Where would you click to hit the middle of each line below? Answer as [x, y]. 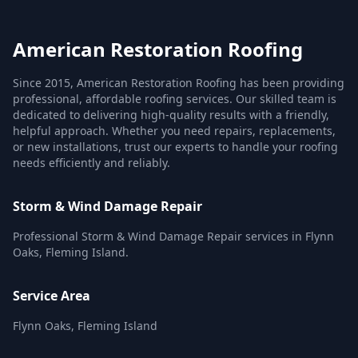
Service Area [52, 296]
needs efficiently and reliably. [91, 163]
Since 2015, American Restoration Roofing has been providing [179, 83]
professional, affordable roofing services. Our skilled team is [175, 99]
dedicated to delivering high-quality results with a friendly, [171, 115]
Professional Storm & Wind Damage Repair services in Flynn [173, 236]
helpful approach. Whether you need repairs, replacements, [174, 131]
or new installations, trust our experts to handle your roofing [175, 147]
